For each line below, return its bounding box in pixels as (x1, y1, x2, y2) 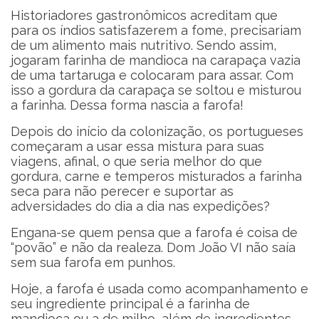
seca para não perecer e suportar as (11, 184, 234, 199)
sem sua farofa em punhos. (11, 255, 175, 270)
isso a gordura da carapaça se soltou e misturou (11, 83, 301, 98)
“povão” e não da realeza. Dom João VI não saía (11, 240, 296, 255)
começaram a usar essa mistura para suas (11, 139, 264, 154)
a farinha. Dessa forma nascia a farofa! (11, 98, 244, 113)
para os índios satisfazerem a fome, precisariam (11, 23, 301, 38)
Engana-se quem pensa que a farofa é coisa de (11, 225, 298, 240)
